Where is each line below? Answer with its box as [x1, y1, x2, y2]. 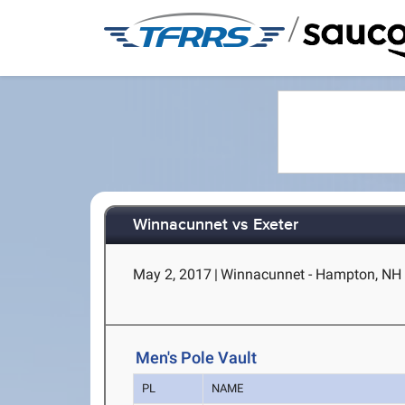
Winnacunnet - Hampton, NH [221, 266, 402, 283]
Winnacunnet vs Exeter [133, 215, 299, 236]
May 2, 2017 [133, 266, 212, 283]
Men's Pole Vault [136, 348, 258, 368]
